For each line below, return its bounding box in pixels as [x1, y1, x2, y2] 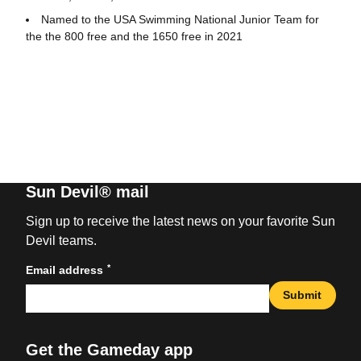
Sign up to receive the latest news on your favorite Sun [25, 214, 335, 228]
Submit [283, 288, 322, 302]
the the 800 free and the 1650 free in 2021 [25, 30, 243, 44]
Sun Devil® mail [25, 182, 149, 201]
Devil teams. [25, 233, 97, 247]
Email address [25, 263, 103, 276]
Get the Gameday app [25, 340, 193, 359]
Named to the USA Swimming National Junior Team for [40, 13, 319, 27]
